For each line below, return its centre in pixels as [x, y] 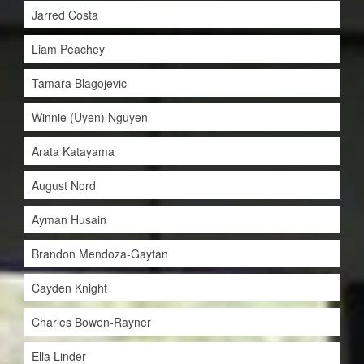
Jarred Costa [65, 15]
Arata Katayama [73, 152]
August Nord [63, 186]
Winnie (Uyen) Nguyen [89, 117]
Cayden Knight [69, 288]
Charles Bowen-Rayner [91, 322]
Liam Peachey [68, 49]
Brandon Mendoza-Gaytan [100, 254]
